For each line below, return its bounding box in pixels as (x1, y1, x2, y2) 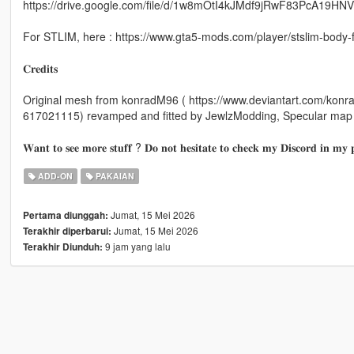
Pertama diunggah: (22, 209, 108, 223)
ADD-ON (36, 170, 73, 183)
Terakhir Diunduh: (22, 240, 103, 254)
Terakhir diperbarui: (22, 224, 111, 239)
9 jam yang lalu (102, 239, 171, 254)
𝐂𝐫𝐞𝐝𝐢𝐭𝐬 (22, 60, 58, 77)
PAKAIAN (92, 170, 134, 183)
